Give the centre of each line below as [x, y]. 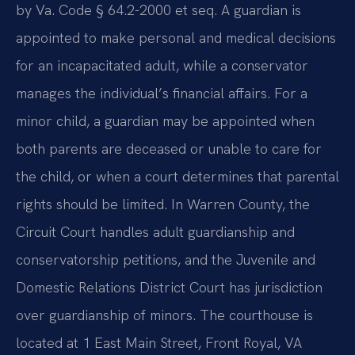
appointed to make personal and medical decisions [176, 37]
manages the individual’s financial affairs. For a [162, 93]
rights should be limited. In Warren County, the [163, 204]
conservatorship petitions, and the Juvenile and [166, 259]
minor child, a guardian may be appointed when [165, 120]
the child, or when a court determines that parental [177, 176]
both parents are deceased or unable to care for [169, 148]
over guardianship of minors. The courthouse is [164, 315]
